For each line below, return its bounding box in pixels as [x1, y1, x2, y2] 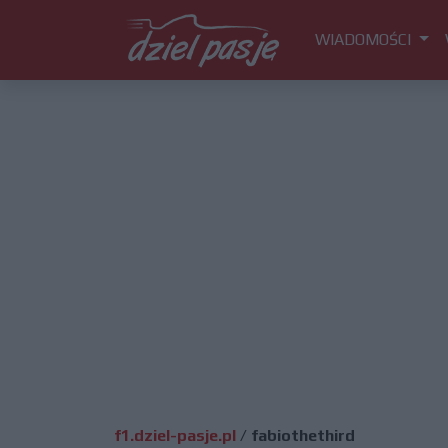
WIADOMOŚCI [315, 30, 415, 49]
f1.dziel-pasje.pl [114, 426, 236, 445]
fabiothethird [251, 426, 355, 445]
